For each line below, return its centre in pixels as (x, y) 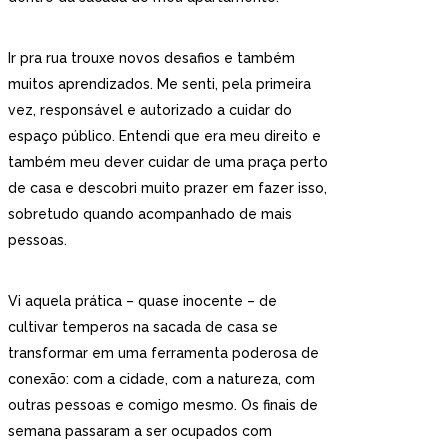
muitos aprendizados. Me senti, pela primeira (159, 84)
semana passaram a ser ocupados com (140, 431)
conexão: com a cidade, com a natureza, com (161, 379)
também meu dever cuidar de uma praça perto (168, 162)
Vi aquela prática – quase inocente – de (142, 301)
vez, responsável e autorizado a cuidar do (150, 110)
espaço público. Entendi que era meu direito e (164, 136)
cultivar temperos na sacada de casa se (143, 327)
